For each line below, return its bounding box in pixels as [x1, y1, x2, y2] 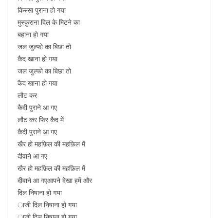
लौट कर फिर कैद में [18, 115, 64, 124]
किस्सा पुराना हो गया [18, 5, 66, 15]
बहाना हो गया [18, 30, 49, 39]
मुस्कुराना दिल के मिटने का [18, 18, 80, 27]
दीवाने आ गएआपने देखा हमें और [18, 176, 92, 185]
